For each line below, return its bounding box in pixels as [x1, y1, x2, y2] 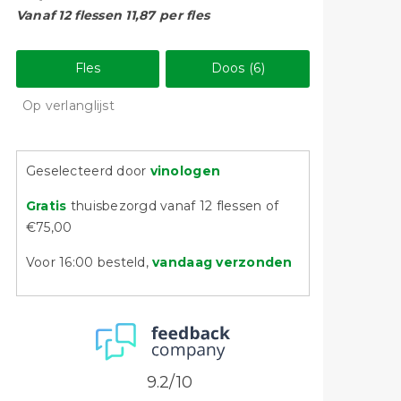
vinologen [149, 163, 221, 180]
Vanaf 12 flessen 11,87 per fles [15, 7, 210, 24]
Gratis [25, 198, 71, 215]
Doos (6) [210, 60, 265, 77]
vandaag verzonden [152, 254, 293, 271]
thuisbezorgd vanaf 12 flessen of [70, 198, 279, 215]
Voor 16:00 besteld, [25, 254, 153, 271]
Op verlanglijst [21, 98, 115, 115]
